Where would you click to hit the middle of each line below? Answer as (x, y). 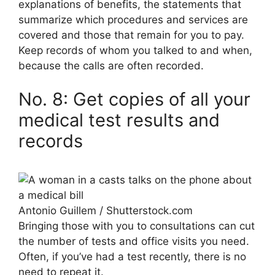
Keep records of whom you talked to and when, (135, 50)
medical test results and (119, 120)
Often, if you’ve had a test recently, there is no (132, 257)
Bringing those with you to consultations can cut (137, 226)
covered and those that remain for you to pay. (131, 35)
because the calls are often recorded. (111, 65)
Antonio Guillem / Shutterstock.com (106, 211)
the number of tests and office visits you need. (134, 242)
